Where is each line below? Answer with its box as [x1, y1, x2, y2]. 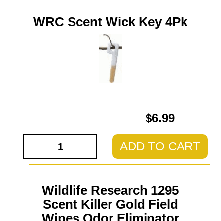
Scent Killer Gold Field [42, 197, 178, 212]
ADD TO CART [119, 140, 200, 153]
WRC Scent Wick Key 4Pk [33, 14, 188, 29]
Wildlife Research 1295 [42, 183, 179, 198]
